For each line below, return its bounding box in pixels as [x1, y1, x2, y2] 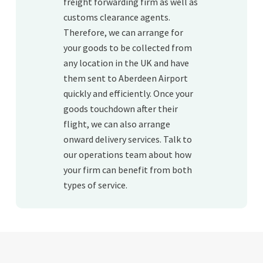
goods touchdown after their [63, 102, 178, 114]
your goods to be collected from [63, 41, 192, 53]
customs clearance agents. [63, 11, 170, 23]
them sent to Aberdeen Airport [63, 72, 188, 84]
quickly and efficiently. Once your [63, 87, 193, 99]
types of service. [63, 178, 127, 191]
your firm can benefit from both [63, 163, 192, 176]
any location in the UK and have [63, 56, 189, 69]
